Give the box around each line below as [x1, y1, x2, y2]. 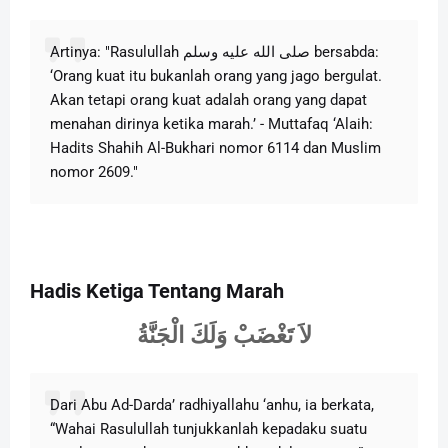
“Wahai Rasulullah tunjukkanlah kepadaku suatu [50, 419, 367, 438]
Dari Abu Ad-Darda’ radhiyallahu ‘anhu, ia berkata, [50, 395, 374, 414]
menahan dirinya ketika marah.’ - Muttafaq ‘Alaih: [50, 114, 373, 133]
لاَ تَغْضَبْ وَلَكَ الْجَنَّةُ [136, 322, 312, 348]
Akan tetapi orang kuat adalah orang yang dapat [50, 90, 367, 109]
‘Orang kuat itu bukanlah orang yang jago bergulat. [50, 66, 382, 85]
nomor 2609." [50, 162, 138, 181]
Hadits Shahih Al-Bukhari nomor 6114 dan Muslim [50, 138, 381, 157]
